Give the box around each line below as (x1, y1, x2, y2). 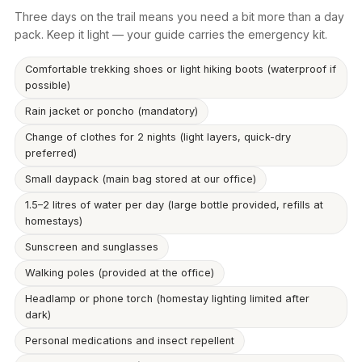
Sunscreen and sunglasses (25, 241, 158, 254)
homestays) (25, 215, 82, 228)
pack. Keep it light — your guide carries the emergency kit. (15, 27, 327, 42)
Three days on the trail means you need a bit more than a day (15, 10, 344, 24)
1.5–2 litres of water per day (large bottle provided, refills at (25, 199, 323, 212)
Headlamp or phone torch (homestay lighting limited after (25, 293, 309, 305)
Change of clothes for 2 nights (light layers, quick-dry (25, 131, 291, 144)
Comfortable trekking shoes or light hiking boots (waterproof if (25, 63, 336, 76)
